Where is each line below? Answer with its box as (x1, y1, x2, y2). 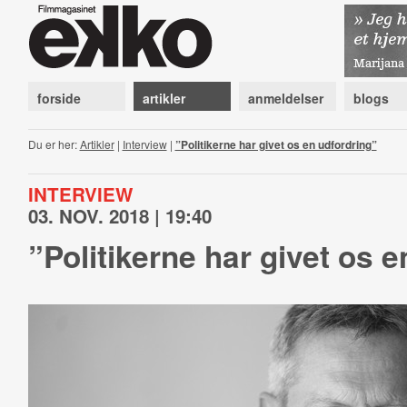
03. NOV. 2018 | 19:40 (27, 203, 212, 229)
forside (36, 89, 81, 107)
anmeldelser (247, 89, 323, 107)
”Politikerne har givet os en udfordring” (174, 136, 377, 153)
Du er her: (27, 136, 80, 152)
